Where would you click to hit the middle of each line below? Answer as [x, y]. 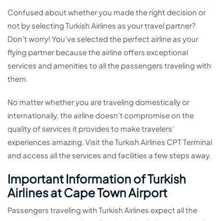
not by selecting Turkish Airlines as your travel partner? [101, 25]
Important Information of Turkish [97, 179]
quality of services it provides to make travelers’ [91, 129]
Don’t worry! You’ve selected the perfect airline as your [103, 39]
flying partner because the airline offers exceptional [98, 52]
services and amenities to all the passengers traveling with [109, 65]
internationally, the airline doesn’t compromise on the [101, 115]
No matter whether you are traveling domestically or [98, 102]
